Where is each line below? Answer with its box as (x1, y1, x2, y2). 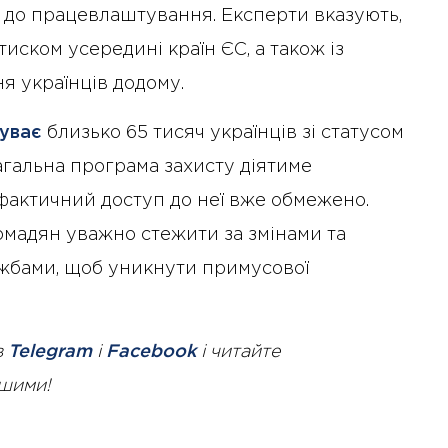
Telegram (8, 343, 92, 360)
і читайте (196, 343, 281, 360)
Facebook (106, 343, 196, 360)
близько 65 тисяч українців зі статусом (42, 124, 404, 141)
